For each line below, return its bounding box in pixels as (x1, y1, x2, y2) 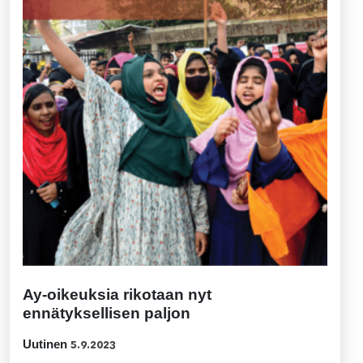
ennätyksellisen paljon (23, 305, 190, 322)
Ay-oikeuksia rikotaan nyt (23, 286, 211, 303)
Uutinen (23, 337, 67, 351)
